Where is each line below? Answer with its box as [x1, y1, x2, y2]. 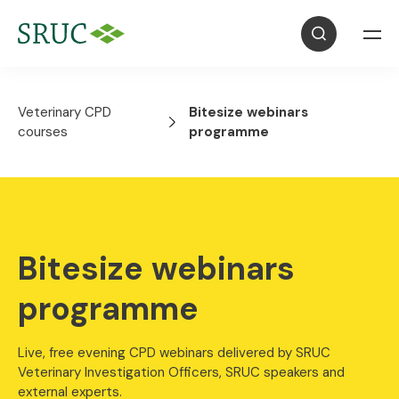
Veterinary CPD [18, 103, 111, 121]
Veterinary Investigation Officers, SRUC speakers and [18, 363, 345, 381]
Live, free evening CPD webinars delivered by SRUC [18, 344, 330, 362]
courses [18, 123, 68, 141]
